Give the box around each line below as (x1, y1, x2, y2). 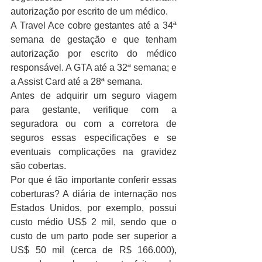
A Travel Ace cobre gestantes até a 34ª (11, 20, 177, 30)
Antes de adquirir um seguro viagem (11, 90, 177, 101)
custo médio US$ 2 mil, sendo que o (11, 216, 177, 227)
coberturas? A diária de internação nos (11, 188, 177, 199)
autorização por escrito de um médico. (11, 6, 168, 16)
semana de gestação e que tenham (11, 34, 177, 44)
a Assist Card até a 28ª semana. (11, 76, 143, 87)
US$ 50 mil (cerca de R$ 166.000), (11, 244, 177, 255)
